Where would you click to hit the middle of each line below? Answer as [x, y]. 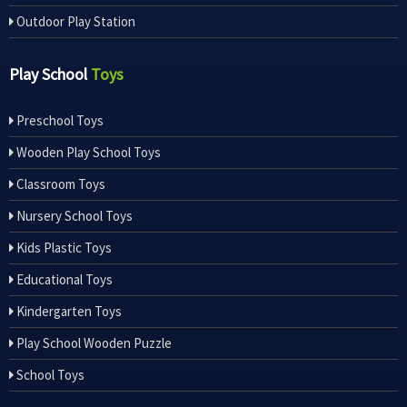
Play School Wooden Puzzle [93, 343]
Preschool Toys [59, 121]
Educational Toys [63, 280]
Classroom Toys [60, 184]
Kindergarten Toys [68, 312]
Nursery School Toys [73, 216]
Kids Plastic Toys [63, 248]
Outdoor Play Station [74, 22]
